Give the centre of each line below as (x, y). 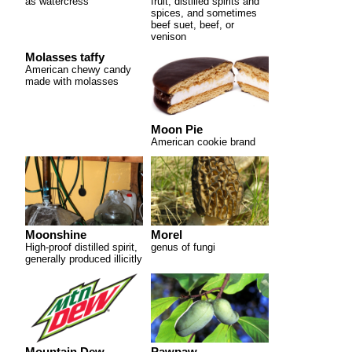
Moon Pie (177, 129)
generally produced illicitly (84, 258)
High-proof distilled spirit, (81, 247)
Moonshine (56, 235)
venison (169, 36)
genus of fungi (183, 247)
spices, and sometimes (204, 13)
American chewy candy (78, 69)
